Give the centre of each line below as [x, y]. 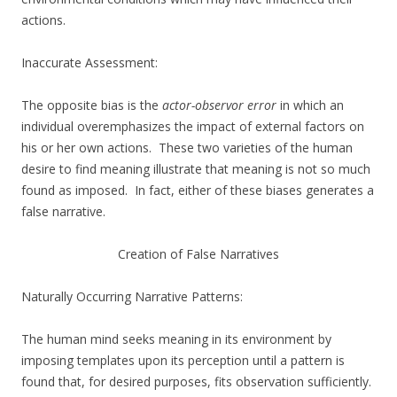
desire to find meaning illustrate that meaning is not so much [196, 169]
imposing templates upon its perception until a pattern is [183, 361]
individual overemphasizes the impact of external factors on [193, 127]
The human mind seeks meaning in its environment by [176, 339]
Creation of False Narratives [198, 254]
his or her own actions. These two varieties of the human [187, 148]
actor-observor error [221, 105]
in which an [312, 105]
